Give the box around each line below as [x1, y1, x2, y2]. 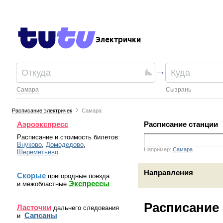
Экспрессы [68, 180, 110, 188]
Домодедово [45, 141, 84, 148]
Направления [144, 169, 193, 177]
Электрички [96, 35, 141, 44]
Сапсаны [24, 212, 57, 220]
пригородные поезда [47, 172, 110, 180]
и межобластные [16, 180, 69, 188]
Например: [144, 146, 173, 152]
